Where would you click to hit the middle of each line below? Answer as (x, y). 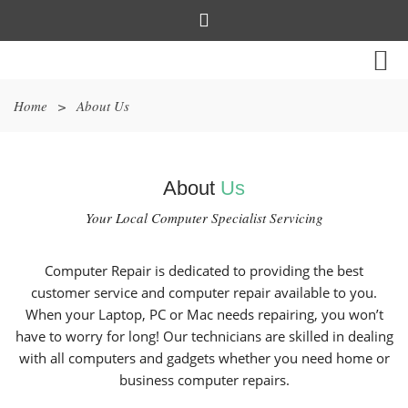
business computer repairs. (204, 380)
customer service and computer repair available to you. (204, 292)
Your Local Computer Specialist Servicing (204, 218)
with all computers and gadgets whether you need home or (204, 358)
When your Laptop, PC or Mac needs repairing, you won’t (204, 314)
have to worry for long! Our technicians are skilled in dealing (204, 336)
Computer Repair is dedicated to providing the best (204, 270)
